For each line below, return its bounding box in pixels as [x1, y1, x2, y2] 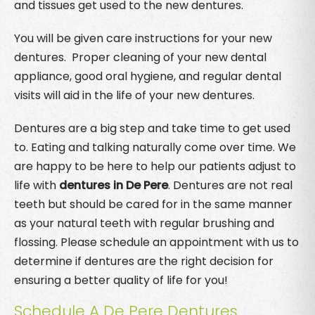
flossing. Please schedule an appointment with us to [14, 233, 299, 250]
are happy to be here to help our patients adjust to [14, 157, 296, 174]
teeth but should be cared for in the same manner [14, 195, 292, 212]
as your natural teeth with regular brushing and [14, 214, 274, 231]
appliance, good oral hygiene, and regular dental [14, 67, 281, 84]
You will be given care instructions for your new [14, 30, 272, 46]
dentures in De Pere [59, 176, 168, 193]
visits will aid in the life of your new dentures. [14, 86, 255, 103]
